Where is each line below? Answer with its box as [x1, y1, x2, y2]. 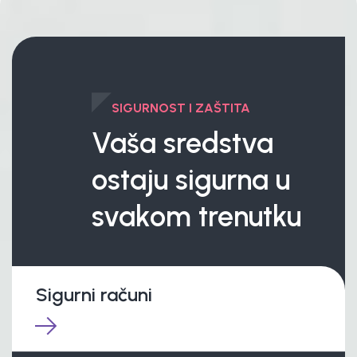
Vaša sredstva [92, 126, 273, 161]
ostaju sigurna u [92, 163, 290, 198]
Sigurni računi [36, 283, 152, 307]
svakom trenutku [92, 199, 301, 234]
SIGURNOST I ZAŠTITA [112, 100, 250, 116]
